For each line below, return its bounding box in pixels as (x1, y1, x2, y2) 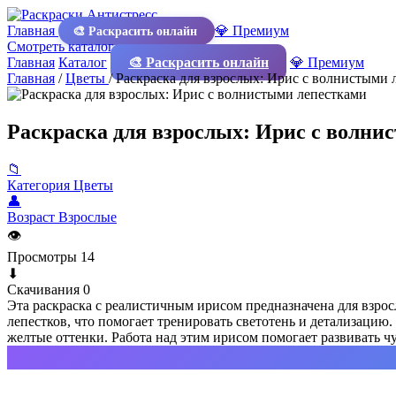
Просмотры (7, 248, 77, 264)
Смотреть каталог (7, 39, 118, 54)
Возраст (7, 209, 55, 225)
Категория (7, 177, 70, 193)
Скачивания (7, 281, 80, 297)
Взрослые (58, 209, 117, 225)
